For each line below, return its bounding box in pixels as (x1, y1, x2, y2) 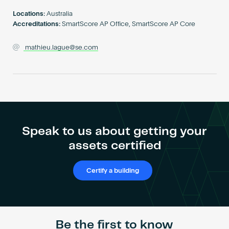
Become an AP (93, 1, 136, 7)
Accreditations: (12, 21, 60, 28)
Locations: (12, 11, 45, 18)
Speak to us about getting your (22, 125, 207, 138)
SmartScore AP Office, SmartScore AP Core (62, 21, 196, 28)
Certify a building (86, 167, 140, 174)
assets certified (68, 140, 161, 152)
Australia (47, 11, 73, 18)
